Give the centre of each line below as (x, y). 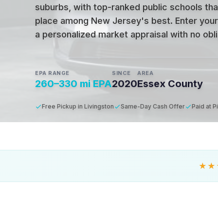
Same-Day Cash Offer (153, 106)
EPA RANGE (52, 73)
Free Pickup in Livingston (78, 106)
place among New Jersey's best (103, 21)
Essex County (170, 84)
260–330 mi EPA (73, 84)
